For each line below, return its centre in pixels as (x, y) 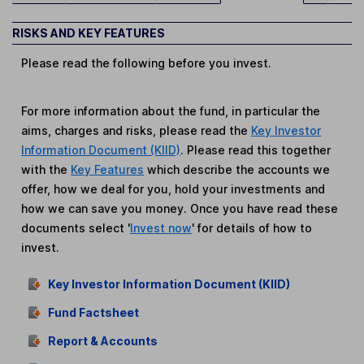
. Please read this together (256, 150)
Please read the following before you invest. (147, 63)
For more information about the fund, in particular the (171, 111)
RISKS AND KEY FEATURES (89, 33)
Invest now (161, 228)
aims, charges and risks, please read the (136, 131)
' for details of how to (252, 228)
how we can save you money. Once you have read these (180, 209)
